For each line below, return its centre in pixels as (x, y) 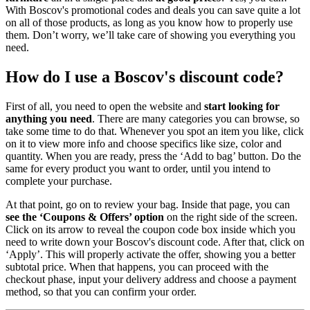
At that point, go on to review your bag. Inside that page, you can (148, 205)
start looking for (242, 107)
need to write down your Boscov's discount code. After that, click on (155, 242)
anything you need (49, 119)
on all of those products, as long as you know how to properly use (149, 23)
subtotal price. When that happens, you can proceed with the (137, 267)
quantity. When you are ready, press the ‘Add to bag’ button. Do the (153, 156)
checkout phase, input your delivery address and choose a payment (151, 280)
